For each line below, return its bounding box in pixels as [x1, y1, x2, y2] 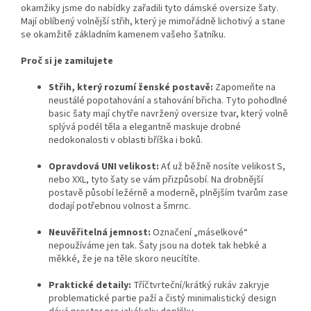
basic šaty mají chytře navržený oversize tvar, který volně [49, 106, 288, 121]
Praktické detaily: [49, 278, 131, 292]
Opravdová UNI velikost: [49, 159, 159, 174]
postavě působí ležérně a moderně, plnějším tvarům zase [49, 185, 288, 200]
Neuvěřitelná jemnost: [49, 225, 151, 239]
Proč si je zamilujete [21, 53, 113, 68]
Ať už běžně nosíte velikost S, [159, 159, 285, 174]
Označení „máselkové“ [151, 225, 248, 239]
